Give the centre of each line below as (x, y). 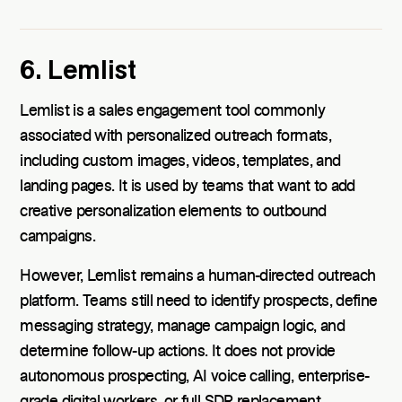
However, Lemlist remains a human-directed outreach (198, 276)
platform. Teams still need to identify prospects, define (199, 301)
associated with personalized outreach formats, (175, 136)
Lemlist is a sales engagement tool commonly (172, 111)
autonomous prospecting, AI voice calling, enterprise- (195, 376)
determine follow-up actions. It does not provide (178, 351)
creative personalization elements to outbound (173, 211)
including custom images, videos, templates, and (180, 161)
